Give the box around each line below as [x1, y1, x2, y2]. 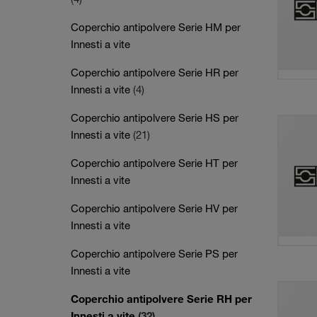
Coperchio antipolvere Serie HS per [71, 111, 238, 124]
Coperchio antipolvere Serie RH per [71, 292, 252, 305]
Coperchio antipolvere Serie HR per [71, 66, 238, 79]
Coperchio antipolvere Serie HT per [71, 156, 238, 169]
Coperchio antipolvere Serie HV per [71, 202, 238, 214]
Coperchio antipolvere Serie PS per [71, 247, 238, 260]
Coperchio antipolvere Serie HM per [71, 21, 241, 33]
